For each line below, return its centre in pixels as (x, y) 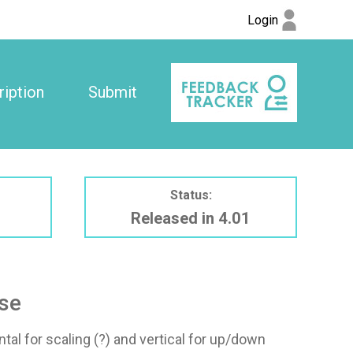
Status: (191, 195)
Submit (112, 92)
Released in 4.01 (191, 218)
